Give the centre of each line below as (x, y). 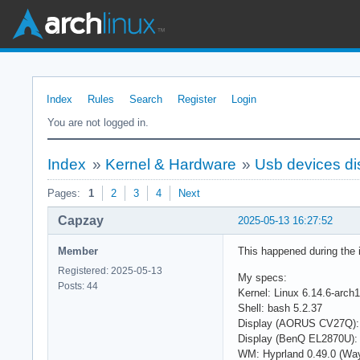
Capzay (81, 220)
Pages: (64, 193)
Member (78, 251)
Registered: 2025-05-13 (110, 270)
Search (146, 99)
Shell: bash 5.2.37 (280, 308)
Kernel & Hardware (170, 164)
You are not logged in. (98, 123)
